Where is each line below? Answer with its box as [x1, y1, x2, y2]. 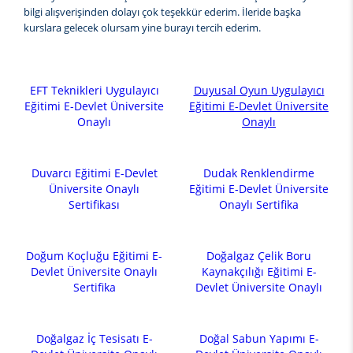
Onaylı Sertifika [219, 197, 299, 213]
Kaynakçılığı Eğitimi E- [201, 264, 317, 280]
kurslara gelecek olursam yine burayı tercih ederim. [24, 20, 261, 35]
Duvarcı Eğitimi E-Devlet [31, 165, 158, 181]
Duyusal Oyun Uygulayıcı [193, 83, 325, 98]
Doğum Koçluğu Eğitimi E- [26, 248, 162, 264]
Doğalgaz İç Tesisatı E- [35, 331, 153, 347]
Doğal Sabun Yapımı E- [199, 331, 319, 347]
